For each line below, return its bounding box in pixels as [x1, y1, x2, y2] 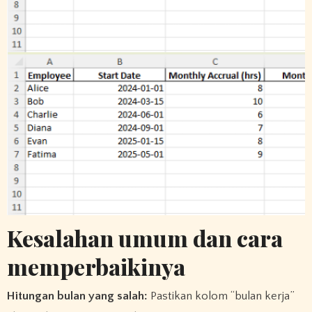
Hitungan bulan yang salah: [6, 289, 148, 302]
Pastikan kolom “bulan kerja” [147, 289, 295, 302]
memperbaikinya [6, 251, 185, 282]
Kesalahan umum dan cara [6, 223, 283, 253]
